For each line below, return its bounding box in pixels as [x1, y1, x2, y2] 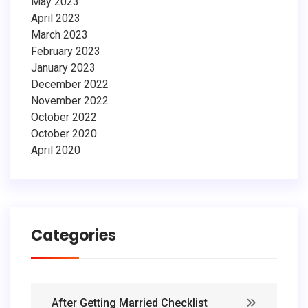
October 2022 [31, 110, 97, 124]
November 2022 [31, 93, 109, 107]
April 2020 [31, 143, 80, 157]
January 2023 [31, 60, 96, 74]
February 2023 [31, 44, 100, 58]
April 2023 [31, 11, 80, 25]
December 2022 [31, 77, 109, 91]
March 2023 [31, 27, 88, 41]
